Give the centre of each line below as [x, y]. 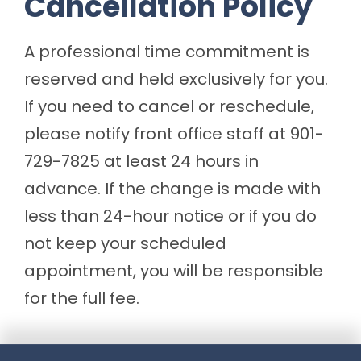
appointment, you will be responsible [174, 271]
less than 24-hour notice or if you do [170, 216]
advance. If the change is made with [172, 189]
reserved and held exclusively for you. [176, 79]
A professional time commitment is [167, 52]
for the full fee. [82, 298]
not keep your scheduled [125, 243]
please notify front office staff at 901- [174, 134]
